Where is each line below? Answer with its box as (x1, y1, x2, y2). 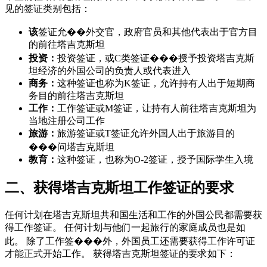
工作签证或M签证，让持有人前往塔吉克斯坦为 (57, 103, 256, 113)
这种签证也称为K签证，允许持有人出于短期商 (57, 77, 255, 88)
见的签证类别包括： (5, 3, 91, 14)
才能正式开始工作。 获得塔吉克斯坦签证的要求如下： (5, 248, 236, 259)
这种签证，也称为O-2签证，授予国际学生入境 (57, 154, 253, 164)
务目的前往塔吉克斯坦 (29, 90, 124, 101)
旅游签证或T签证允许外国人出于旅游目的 (57, 128, 235, 138)
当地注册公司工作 (29, 115, 105, 126)
